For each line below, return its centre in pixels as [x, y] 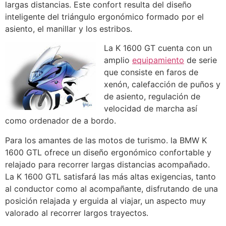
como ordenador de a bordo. [61, 121]
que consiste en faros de [151, 72]
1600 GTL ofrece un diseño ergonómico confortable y [108, 152]
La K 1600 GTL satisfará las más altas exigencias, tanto [110, 176]
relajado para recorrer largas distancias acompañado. [107, 164]
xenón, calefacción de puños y [162, 84]
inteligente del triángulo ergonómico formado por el [104, 16]
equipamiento [158, 60]
